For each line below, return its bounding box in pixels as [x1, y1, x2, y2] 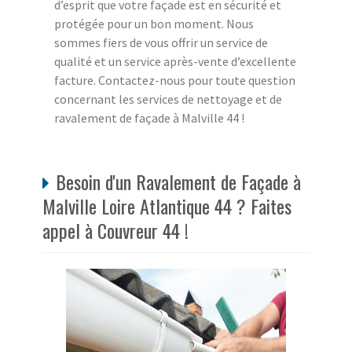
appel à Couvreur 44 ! [42, 216, 189, 245]
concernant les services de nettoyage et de [54, 91, 282, 108]
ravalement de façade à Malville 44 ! [54, 110, 244, 126]
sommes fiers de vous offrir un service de [54, 35, 268, 51]
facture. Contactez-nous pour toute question [54, 72, 295, 89]
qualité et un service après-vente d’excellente [54, 53, 296, 70]
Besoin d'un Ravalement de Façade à [56, 167, 301, 196]
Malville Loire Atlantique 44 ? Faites [42, 192, 291, 221]
